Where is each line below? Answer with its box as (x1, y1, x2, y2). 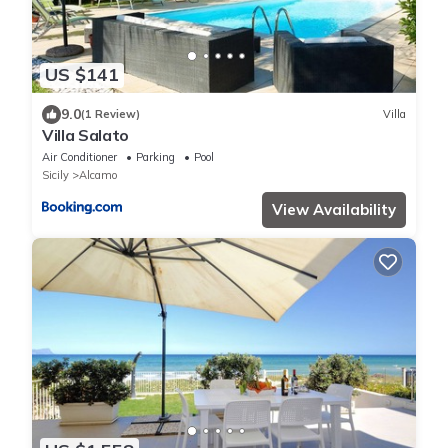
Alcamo (79, 167, 117, 182)
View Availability (272, 199, 396, 219)
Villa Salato (42, 124, 130, 145)
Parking (136, 149, 175, 164)
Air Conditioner (42, 149, 117, 164)
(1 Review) (81, 107, 140, 122)
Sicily (42, 167, 69, 182)
